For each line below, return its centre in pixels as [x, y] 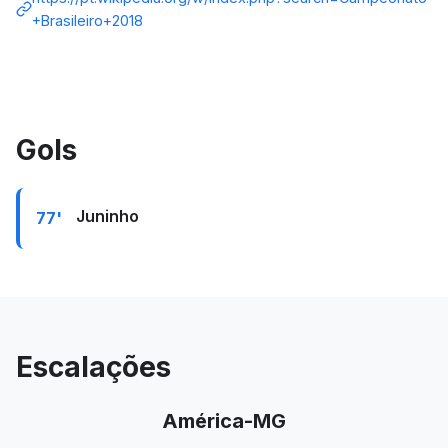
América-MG [224, 421]
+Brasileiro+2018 [87, 20]
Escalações [93, 367]
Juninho [107, 216]
